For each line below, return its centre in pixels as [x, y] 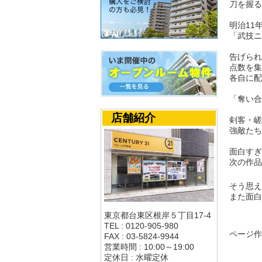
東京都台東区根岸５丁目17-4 [158, 215]
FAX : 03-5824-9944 [142, 236]
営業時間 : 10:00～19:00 [149, 247]
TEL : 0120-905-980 [141, 225]
